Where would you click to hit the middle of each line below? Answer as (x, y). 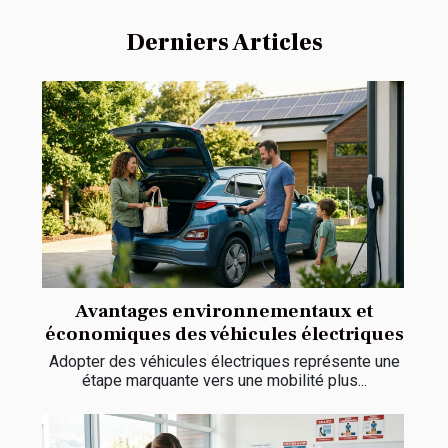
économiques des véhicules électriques (224, 334)
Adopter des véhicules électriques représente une (224, 362)
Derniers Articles (224, 43)
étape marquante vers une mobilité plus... (224, 381)
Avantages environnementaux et (224, 311)
